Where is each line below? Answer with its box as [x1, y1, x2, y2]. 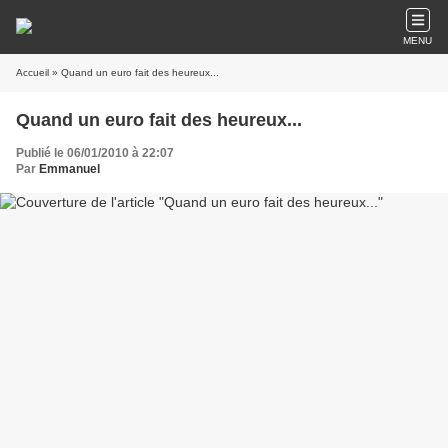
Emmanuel [39, 162, 100, 176]
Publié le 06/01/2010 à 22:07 [16, 146, 174, 160]
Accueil [16, 67, 49, 78]
